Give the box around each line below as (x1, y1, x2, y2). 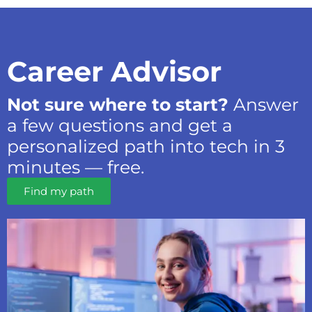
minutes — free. (7, 156, 144, 178)
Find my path (24, 184, 94, 198)
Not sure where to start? (7, 93, 228, 115)
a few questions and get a (7, 114, 233, 136)
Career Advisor (7, 54, 221, 88)
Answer (228, 93, 299, 115)
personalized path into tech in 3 (7, 135, 285, 157)
